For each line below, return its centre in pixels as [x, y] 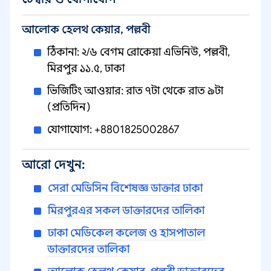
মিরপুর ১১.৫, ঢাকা [86, 68]
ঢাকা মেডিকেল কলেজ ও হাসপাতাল [126, 233]
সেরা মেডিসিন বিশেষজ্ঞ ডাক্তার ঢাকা [125, 188]
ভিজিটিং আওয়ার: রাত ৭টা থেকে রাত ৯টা [135, 91]
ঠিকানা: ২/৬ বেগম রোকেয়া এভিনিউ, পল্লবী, [139, 52]
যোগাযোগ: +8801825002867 [113, 129]
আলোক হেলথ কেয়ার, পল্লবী [86, 30]
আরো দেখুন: [53, 165]
